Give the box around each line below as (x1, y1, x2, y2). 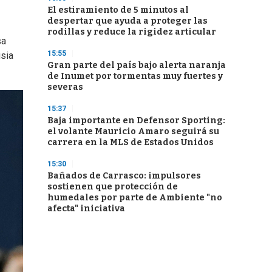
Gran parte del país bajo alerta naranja (47, 60, 226, 70)
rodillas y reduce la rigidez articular (47, 27, 216, 37)
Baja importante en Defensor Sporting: (47, 115, 225, 126)
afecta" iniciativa (47, 203, 125, 214)
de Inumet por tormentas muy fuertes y (47, 71, 223, 81)
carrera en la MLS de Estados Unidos (47, 137, 214, 148)
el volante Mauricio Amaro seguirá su (47, 126, 219, 137)
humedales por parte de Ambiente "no (47, 192, 222, 203)
